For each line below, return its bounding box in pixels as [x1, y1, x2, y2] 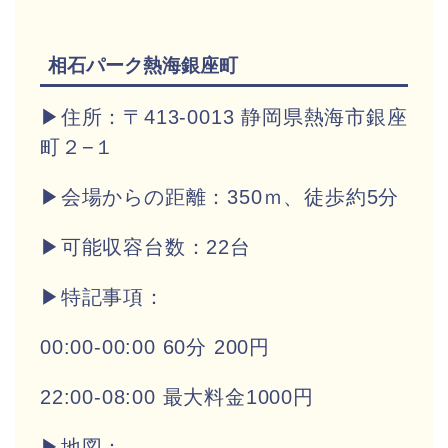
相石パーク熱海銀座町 [48, 54, 238, 76]
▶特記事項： [40, 285, 165, 308]
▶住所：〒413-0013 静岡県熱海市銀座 [40, 105, 408, 128]
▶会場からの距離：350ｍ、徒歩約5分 [40, 185, 400, 208]
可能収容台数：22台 [60, 235, 251, 258]
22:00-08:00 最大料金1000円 [40, 385, 314, 408]
